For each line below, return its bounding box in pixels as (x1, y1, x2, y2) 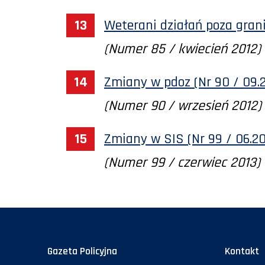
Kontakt (225, 244, 259, 258)
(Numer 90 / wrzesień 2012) (104, 96, 261, 115)
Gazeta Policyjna (47, 244, 117, 258)
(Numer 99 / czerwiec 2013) (104, 153, 260, 172)
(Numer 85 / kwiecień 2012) (104, 40, 261, 58)
